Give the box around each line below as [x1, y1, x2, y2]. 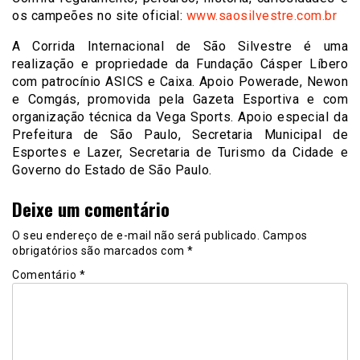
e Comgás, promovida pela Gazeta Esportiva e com [12, 92, 348, 107]
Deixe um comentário [12, 195, 170, 222]
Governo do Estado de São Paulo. [12, 162, 212, 178]
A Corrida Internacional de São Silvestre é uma [12, 39, 348, 54]
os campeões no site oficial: [12, 8, 186, 23]
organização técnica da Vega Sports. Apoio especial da [12, 109, 348, 125]
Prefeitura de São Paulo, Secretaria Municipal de [12, 127, 348, 142]
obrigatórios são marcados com [12, 244, 187, 258]
